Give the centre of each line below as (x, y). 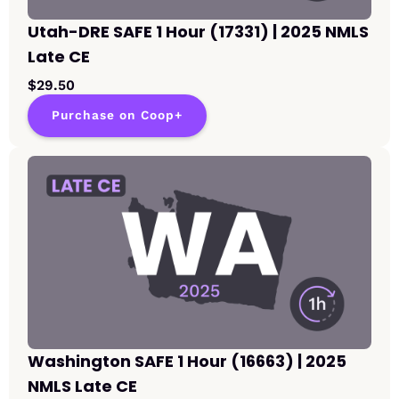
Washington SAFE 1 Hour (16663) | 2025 (187, 362)
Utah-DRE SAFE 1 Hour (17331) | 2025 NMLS (198, 32)
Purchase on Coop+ (117, 116)
